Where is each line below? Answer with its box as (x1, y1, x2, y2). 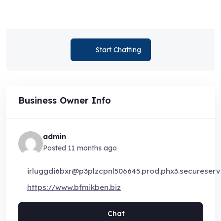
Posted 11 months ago (43, 144, 117, 152)
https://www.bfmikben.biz (27, 183, 121, 192)
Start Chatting (95, 45, 141, 54)
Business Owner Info (18, 94, 111, 106)
